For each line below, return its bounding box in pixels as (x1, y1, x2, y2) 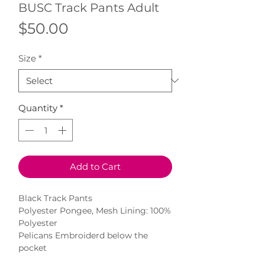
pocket (18, 243, 47, 254)
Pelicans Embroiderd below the (18, 230, 148, 241)
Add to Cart (70, 161, 121, 173)
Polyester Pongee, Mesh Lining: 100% (18, 205, 171, 216)
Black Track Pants (18, 193, 92, 204)
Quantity (18, 102, 57, 114)
